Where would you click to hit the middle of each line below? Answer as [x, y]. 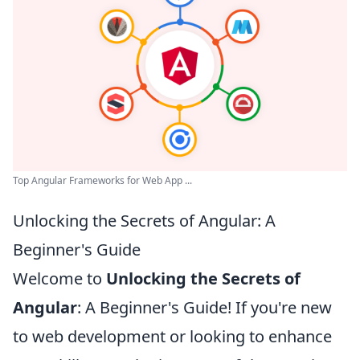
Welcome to [59, 278]
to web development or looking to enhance [172, 336]
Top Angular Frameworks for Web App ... [102, 180]
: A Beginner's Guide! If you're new [205, 307]
